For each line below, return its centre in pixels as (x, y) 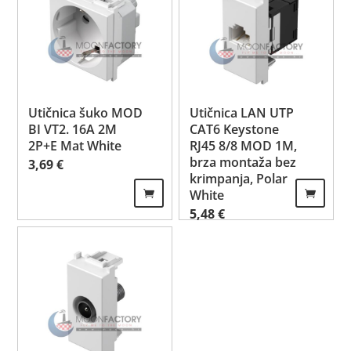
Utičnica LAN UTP (242, 112)
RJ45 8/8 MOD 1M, (244, 145)
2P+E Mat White (75, 145)
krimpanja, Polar (239, 178)
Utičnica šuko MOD (86, 112)
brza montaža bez (243, 162)
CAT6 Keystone (235, 129)
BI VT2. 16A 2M (73, 129)
